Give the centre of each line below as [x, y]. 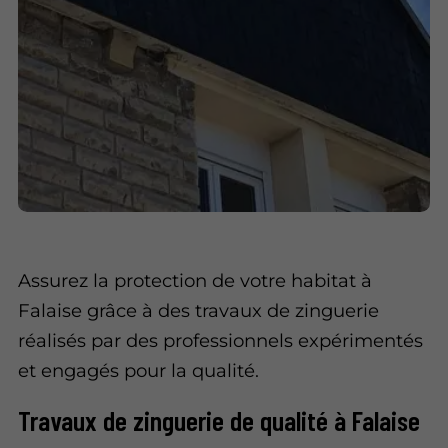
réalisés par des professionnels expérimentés [221, 341]
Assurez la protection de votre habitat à [195, 281]
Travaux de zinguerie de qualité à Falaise [219, 419]
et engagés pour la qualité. [139, 371]
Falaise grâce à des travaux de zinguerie [199, 311]
